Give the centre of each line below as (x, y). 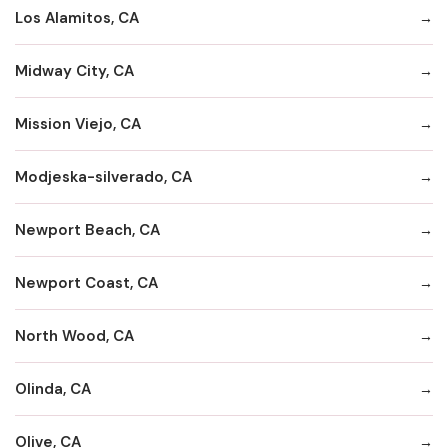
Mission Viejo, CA (78, 123)
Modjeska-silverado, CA (103, 176)
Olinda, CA (53, 388)
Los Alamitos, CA (77, 17)
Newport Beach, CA (87, 229)
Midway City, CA (74, 70)
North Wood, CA (74, 335)
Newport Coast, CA (86, 282)
